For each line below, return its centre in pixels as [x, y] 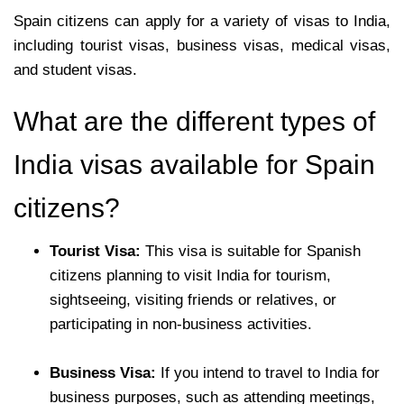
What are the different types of [194, 121]
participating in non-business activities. [183, 324]
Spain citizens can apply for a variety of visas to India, [202, 21]
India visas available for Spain [194, 164]
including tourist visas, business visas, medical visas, [202, 45]
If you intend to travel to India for [268, 372]
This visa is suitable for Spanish [251, 251]
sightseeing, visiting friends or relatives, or [193, 299]
